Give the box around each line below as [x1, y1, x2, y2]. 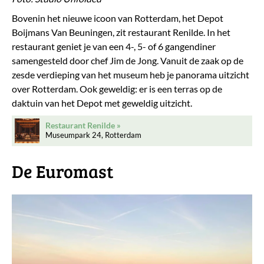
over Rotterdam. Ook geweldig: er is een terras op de [12, 82, 222, 94]
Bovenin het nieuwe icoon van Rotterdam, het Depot [12, 12, 223, 24]
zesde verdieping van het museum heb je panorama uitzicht [12, 68, 249, 80]
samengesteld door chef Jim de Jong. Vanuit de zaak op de [12, 54, 243, 66]
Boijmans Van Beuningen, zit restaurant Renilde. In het [12, 26, 230, 38]
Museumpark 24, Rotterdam [45, 130, 141, 140]
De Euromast [12, 159, 113, 183]
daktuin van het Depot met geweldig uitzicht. [12, 97, 192, 108]
